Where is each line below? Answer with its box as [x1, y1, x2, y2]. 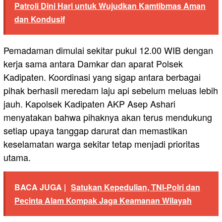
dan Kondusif [14, 13, 65, 25]
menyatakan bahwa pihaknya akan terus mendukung [3, 111, 212, 124]
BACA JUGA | [14, 181, 66, 193]
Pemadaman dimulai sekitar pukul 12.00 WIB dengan [3, 44, 213, 57]
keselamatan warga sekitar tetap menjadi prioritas [3, 137, 200, 151]
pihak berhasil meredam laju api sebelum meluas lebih [3, 84, 218, 97]
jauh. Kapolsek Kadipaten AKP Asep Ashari [3, 97, 175, 111]
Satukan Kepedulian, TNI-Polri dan [71, 181, 200, 193]
